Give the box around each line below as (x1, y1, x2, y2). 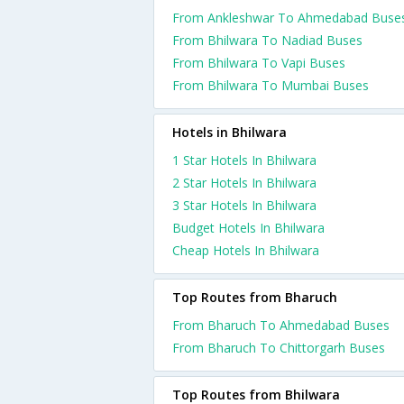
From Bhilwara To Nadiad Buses (172, 32, 363, 49)
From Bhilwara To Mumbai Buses (172, 77, 369, 94)
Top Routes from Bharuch (172, 289, 337, 306)
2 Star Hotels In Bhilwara (172, 174, 317, 191)
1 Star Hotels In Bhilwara (172, 151, 317, 169)
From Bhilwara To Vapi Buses (172, 54, 345, 71)
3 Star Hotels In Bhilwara (172, 197, 317, 214)
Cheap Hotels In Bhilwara (172, 242, 319, 259)
